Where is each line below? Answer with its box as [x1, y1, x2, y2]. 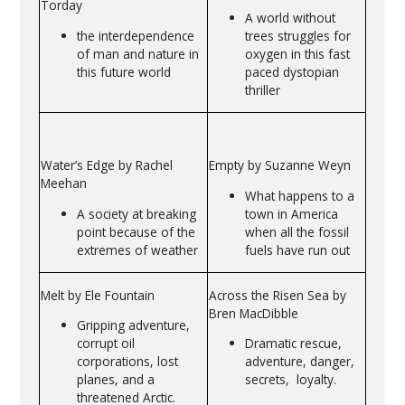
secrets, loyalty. [244, 371, 336, 389]
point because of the [76, 222, 195, 240]
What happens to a [244, 186, 354, 204]
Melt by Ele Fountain [40, 286, 155, 304]
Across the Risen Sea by [208, 286, 346, 304]
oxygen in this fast [244, 44, 350, 62]
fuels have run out [244, 240, 350, 259]
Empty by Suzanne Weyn [208, 156, 351, 174]
